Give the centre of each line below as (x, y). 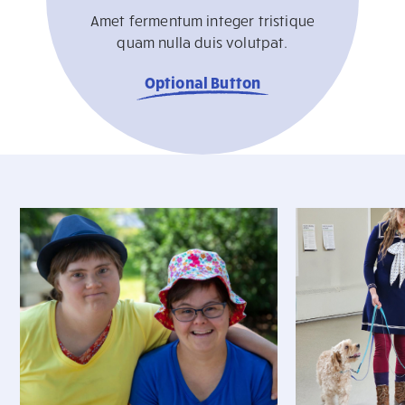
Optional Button (202, 81)
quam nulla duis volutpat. (202, 42)
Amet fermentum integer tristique (202, 20)
